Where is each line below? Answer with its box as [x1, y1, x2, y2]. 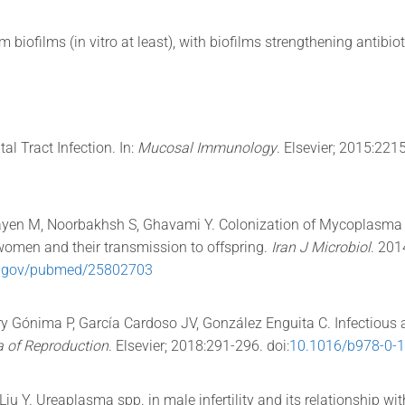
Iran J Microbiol [271, 238, 372, 256]
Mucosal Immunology [137, 139, 278, 157]
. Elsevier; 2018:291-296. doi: [108, 337, 290, 355]
